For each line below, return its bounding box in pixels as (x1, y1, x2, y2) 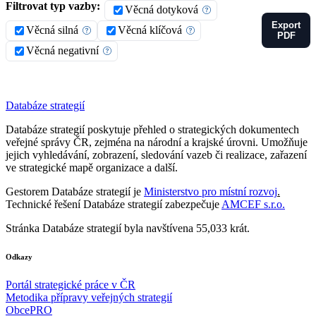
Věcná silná (26, 24, 78, 37)
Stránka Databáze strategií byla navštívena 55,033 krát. (6, 221, 250, 234)
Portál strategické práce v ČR (6, 278, 135, 291)
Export (272, 20, 300, 31)
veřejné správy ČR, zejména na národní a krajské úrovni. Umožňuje (6, 135, 308, 148)
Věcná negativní (26, 44, 99, 57)
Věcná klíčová (118, 24, 182, 37)
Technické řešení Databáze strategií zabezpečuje (6, 197, 221, 210)
